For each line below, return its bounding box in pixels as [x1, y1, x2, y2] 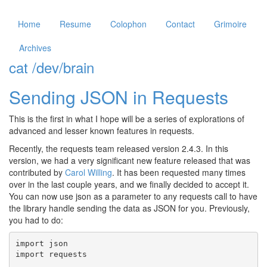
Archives [19, 42, 51, 54]
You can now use [9, 190, 76, 202]
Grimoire [214, 18, 247, 30]
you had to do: [9, 214, 63, 226]
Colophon [110, 18, 147, 30]
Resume [60, 18, 91, 30]
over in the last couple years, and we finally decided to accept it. [9, 178, 249, 190]
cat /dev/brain [9, 57, 94, 77]
